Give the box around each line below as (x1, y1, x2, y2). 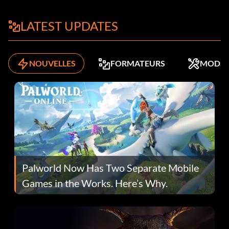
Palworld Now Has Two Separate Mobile (22, 161, 199, 174)
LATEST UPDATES (20, 18, 118, 34)
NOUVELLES (29, 58, 76, 68)
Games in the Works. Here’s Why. (22, 176, 168, 189)
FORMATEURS (110, 58, 165, 68)
